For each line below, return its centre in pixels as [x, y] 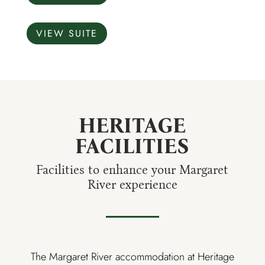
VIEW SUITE [67, 34]
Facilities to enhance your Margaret [132, 170]
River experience [132, 185]
